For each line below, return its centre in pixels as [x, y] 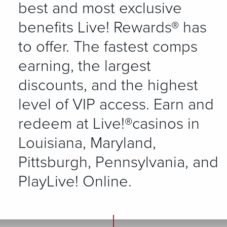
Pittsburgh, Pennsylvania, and [118, 162]
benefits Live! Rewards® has [112, 28]
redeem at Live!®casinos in [109, 124]
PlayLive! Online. [75, 182]
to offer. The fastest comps [108, 47]
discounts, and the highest [108, 85]
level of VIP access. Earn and [116, 105]
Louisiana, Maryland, [87, 143]
